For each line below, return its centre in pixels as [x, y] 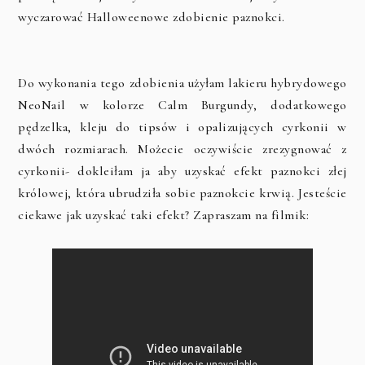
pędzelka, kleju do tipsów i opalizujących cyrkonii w [182, 127]
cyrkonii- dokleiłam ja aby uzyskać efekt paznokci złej [182, 171]
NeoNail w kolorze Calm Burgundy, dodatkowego [182, 105]
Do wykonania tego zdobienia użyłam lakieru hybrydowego [182, 83]
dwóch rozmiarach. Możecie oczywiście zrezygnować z [182, 149]
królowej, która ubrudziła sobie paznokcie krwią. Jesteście [182, 193]
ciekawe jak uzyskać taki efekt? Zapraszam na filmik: [165, 215]
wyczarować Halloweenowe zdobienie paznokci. [154, 17]
